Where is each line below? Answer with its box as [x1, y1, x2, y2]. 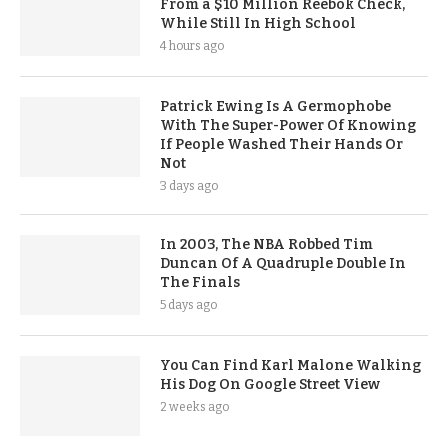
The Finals [160, 273, 240, 291]
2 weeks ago [160, 399, 229, 414]
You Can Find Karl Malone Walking [160, 356, 421, 374]
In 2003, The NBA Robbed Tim [160, 235, 373, 253]
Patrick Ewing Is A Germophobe [160, 97, 391, 115]
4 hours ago [160, 38, 224, 53]
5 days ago [160, 297, 217, 312]
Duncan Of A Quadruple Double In [160, 254, 406, 272]
